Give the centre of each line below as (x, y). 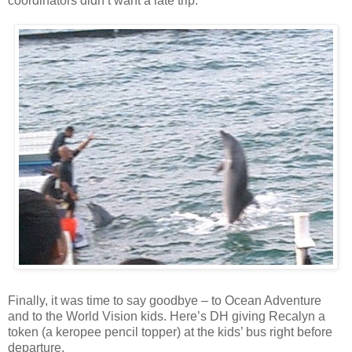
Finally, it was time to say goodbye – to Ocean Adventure (165, 300)
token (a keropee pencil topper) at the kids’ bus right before (170, 332)
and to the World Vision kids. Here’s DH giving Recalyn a (167, 316)
